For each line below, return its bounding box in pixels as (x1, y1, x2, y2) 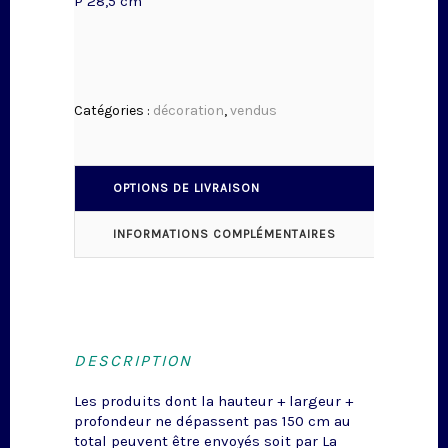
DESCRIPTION (74, 351, 192, 371)
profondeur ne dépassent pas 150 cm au (74, 412, 351, 431)
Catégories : (74, 102, 153, 120)
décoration (153, 102, 224, 120)
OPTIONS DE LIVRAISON (113, 181, 260, 196)
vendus (230, 102, 277, 120)
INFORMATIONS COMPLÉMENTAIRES (113, 227, 336, 242)
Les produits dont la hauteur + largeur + (74, 392, 353, 411)
